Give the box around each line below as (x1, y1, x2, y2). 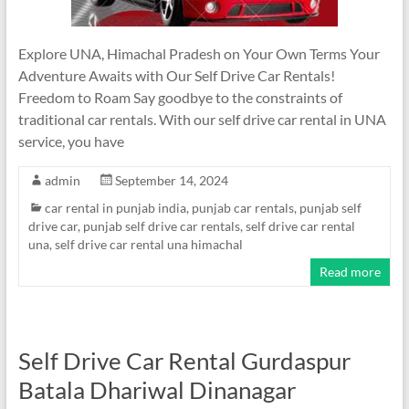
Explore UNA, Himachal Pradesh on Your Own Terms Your (17, 45, 380, 62)
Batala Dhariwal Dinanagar (17, 375, 296, 404)
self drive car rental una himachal (54, 236, 243, 252)
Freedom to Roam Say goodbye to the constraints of (17, 89, 342, 106)
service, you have (17, 132, 124, 150)
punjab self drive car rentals (82, 218, 240, 234)
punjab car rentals (191, 200, 294, 215)
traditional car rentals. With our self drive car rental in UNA (17, 110, 386, 128)
